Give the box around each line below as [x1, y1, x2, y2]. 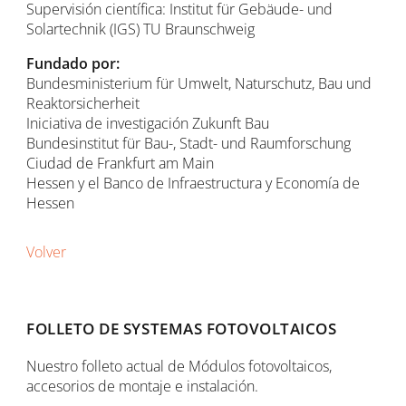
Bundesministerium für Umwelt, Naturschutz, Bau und [26, 72, 372, 93]
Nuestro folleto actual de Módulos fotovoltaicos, [26, 356, 333, 377]
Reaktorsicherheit [26, 92, 140, 113]
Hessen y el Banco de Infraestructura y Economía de [26, 172, 361, 193]
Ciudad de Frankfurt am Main [26, 152, 215, 173]
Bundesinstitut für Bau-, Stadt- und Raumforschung [26, 132, 352, 153]
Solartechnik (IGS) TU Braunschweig [26, 18, 256, 39]
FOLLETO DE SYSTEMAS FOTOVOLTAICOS [26, 317, 337, 339]
